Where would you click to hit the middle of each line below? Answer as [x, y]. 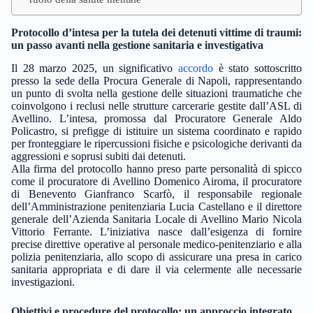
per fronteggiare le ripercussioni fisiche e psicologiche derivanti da [156, 143]
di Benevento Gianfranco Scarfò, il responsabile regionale [156, 194]
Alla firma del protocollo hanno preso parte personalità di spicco [156, 168]
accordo [196, 68]
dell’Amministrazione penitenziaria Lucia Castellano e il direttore [156, 206]
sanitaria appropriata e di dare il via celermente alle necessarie [156, 269]
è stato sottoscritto [257, 68]
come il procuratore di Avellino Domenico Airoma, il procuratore [156, 181]
